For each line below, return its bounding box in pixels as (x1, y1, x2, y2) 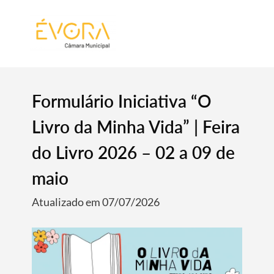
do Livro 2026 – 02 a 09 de (32, 142, 235, 163)
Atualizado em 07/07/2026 (32, 195, 160, 209)
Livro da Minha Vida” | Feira (32, 116, 240, 137)
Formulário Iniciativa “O (32, 91, 212, 111)
